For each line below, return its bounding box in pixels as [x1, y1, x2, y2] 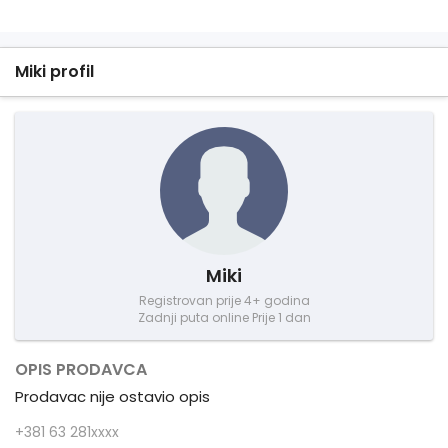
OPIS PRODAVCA [15, 358, 147, 381]
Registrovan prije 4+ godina [138, 292, 310, 309]
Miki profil [15, 60, 94, 83]
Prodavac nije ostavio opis [15, 386, 210, 407]
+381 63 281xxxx [15, 422, 119, 442]
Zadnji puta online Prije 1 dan [137, 309, 311, 326]
